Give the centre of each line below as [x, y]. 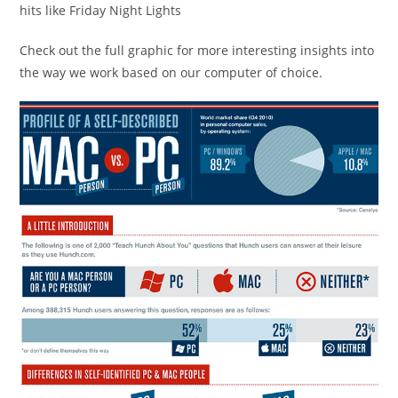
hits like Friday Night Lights [101, 10]
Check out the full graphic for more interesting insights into [197, 50]
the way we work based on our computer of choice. [171, 72]
